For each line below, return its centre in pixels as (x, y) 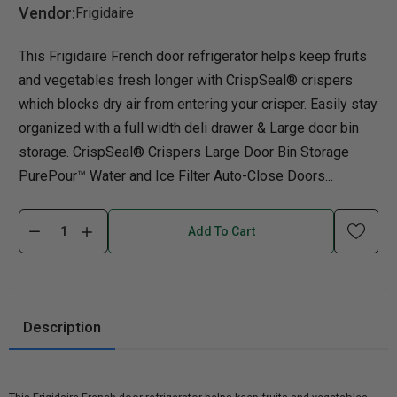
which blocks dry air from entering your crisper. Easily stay (198, 104)
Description (62, 327)
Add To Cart (221, 231)
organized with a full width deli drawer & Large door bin (189, 128)
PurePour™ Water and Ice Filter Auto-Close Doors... (176, 176)
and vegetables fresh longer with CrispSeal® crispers (186, 80)
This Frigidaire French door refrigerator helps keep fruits (193, 56)
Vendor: (47, 13)
